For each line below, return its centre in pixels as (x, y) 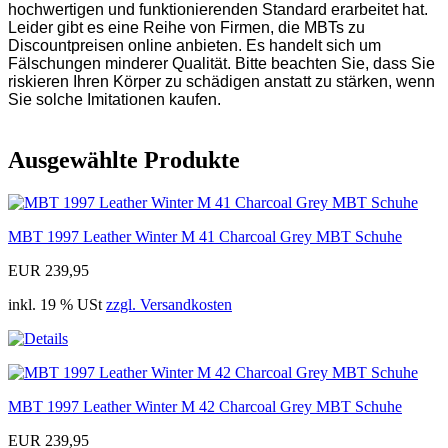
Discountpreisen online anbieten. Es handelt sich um (194, 46)
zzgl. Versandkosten (169, 304)
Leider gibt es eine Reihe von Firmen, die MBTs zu (186, 28)
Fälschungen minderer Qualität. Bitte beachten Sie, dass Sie (221, 64)
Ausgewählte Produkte (124, 160)
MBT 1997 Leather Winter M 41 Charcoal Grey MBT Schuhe (205, 236)
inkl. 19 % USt (57, 304)
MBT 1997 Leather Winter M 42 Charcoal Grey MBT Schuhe (205, 406)
